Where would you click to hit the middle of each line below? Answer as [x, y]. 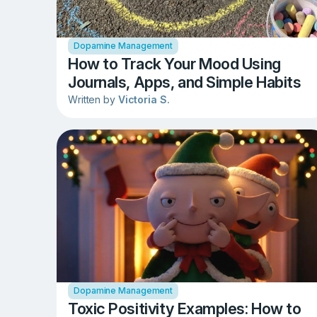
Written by [93, 99]
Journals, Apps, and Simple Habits [185, 82]
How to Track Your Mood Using [174, 64]
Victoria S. [144, 99]
